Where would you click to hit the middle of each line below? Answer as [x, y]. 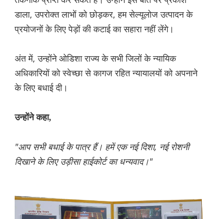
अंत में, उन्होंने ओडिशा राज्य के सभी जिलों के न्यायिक [95, 58]
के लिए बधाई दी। [41, 87]
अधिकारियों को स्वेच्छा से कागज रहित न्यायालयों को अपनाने [106, 73]
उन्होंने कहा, [33, 117]
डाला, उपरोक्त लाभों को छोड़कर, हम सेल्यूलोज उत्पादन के [104, 14]
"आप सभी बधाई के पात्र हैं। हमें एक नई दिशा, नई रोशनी [102, 146]
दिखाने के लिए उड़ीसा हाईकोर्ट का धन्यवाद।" [84, 161]
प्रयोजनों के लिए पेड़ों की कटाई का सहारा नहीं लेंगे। [94, 29]
